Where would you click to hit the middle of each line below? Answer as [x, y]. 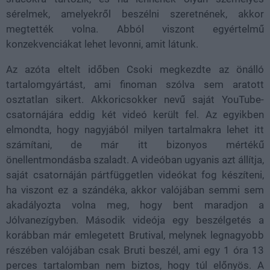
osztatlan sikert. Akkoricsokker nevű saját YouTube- [135, 99]
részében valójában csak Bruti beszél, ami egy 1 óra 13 [135, 250]
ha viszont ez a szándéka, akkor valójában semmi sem [135, 190]
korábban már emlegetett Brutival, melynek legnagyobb [135, 235]
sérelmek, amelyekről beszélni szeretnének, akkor [135, 14]
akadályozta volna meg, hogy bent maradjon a [135, 205]
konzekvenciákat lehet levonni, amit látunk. [102, 44]
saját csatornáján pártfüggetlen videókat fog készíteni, [135, 174]
